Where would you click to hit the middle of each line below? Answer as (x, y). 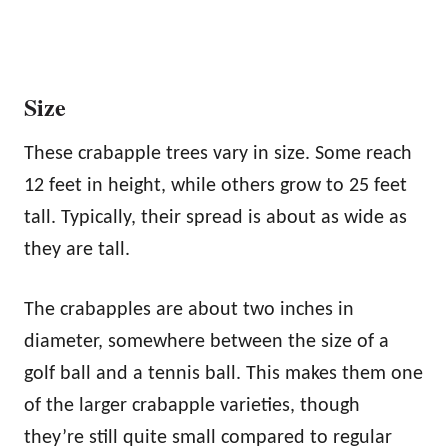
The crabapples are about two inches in (189, 309)
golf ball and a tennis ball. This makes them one (223, 373)
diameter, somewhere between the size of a (206, 341)
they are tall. (77, 249)
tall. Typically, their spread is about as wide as (215, 217)
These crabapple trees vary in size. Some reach (218, 153)
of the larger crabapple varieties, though (192, 405)
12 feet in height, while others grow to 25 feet (215, 185)
